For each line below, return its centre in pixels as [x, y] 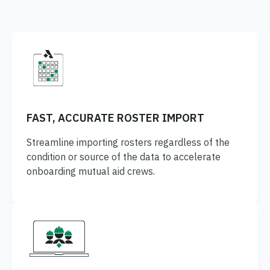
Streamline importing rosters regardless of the [128, 143]
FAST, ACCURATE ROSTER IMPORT [115, 118]
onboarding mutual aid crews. [91, 171]
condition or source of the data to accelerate [124, 157]
